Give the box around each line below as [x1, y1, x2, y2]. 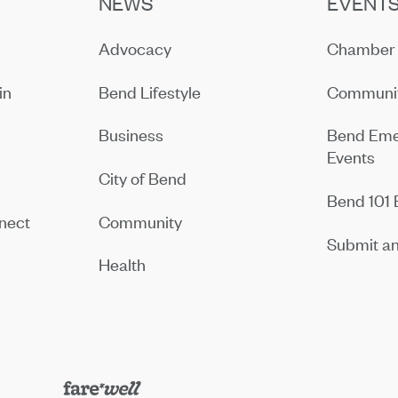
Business [99, 123, 164, 147]
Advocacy [99, 36, 172, 60]
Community [99, 210, 183, 233]
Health [99, 253, 147, 276]
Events [327, 146, 376, 169]
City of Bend [99, 166, 187, 189]
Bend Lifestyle [99, 80, 202, 103]
